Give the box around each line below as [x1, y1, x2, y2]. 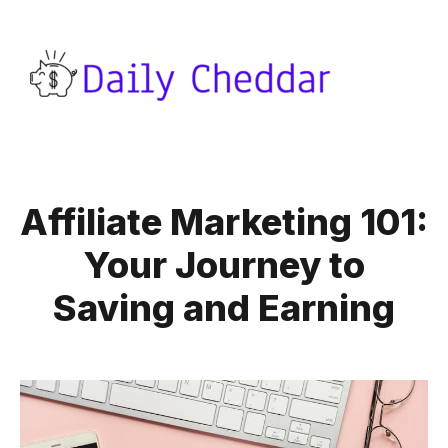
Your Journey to [83, 243, 365, 287]
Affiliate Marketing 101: [20, 200, 428, 244]
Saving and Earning [53, 286, 395, 330]
